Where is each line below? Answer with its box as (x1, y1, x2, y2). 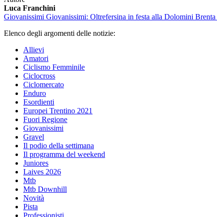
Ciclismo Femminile (23, 63, 85, 72)
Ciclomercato (23, 80, 64, 89)
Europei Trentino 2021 (23, 107, 93, 115)
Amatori (23, 54, 48, 63)
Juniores (23, 159, 48, 168)
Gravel (23, 133, 44, 141)
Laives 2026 (23, 168, 61, 176)
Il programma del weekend (23, 150, 105, 159)
